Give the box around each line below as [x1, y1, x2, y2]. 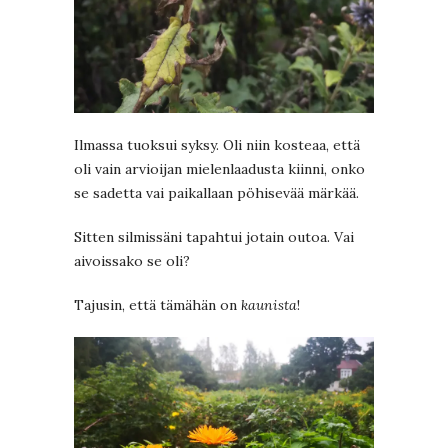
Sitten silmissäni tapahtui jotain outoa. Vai [74, 228, 354, 247]
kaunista [241, 296, 297, 315]
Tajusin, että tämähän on [74, 296, 241, 315]
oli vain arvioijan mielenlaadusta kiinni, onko [74, 160, 365, 179]
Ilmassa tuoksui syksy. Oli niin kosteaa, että [74, 136, 360, 155]
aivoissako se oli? [74, 252, 190, 271]
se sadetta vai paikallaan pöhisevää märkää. [74, 184, 359, 203]
